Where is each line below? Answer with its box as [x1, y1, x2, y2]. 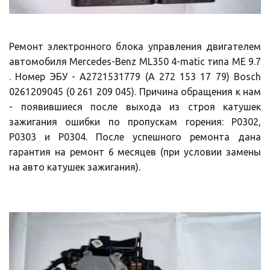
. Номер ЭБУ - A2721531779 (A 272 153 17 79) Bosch [9, 71, 261, 82]
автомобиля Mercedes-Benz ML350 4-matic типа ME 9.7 [9, 56, 261, 67]
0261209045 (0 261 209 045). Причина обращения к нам [9, 86, 261, 97]
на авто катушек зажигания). [9, 162, 143, 172]
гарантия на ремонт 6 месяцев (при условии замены [9, 146, 261, 157]
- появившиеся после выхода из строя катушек [9, 101, 261, 112]
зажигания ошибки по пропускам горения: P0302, [9, 116, 261, 127]
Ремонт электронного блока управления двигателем [8, 41, 261, 52]
